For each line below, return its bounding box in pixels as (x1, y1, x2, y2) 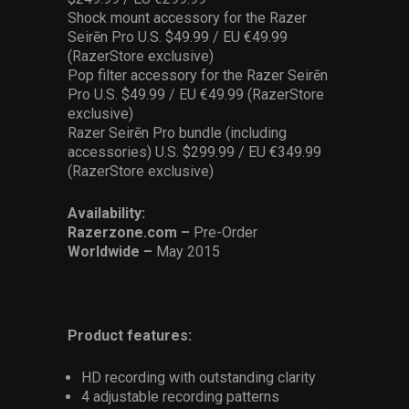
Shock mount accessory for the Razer (68, 9, 307, 26)
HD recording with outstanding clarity (81, 369, 316, 386)
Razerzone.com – (68, 224, 194, 241)
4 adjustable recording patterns (81, 388, 279, 405)
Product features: (68, 327, 192, 344)
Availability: (68, 204, 145, 222)
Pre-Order (194, 224, 257, 241)
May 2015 (156, 243, 220, 260)
